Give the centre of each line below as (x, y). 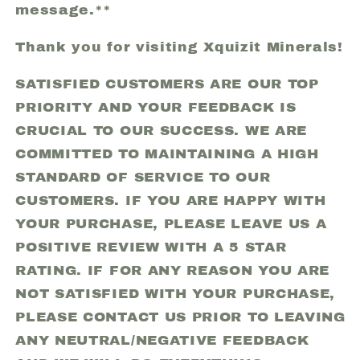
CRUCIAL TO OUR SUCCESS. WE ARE (161, 131)
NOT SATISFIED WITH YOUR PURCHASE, (176, 294)
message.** (64, 10)
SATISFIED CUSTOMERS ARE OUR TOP (167, 84)
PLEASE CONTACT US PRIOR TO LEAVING (180, 317)
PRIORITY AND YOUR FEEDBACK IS (156, 108)
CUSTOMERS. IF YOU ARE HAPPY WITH (171, 201)
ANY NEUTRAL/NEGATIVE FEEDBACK (162, 341)
